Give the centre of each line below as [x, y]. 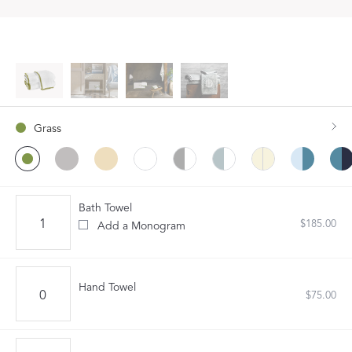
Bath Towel [105, 208]
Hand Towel [107, 287]
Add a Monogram [141, 226]
